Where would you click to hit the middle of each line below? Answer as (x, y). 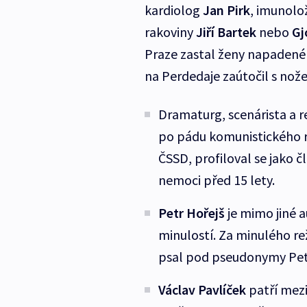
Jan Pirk (226, 10)
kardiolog (173, 10)
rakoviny (170, 32)
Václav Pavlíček (202, 290)
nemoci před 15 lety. (218, 180)
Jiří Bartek (226, 32)
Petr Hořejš (191, 213)
